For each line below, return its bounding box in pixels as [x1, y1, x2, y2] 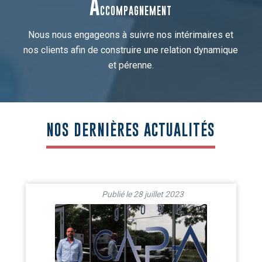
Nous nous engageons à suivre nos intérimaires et [28, 29, 234, 41]
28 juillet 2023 [133, 189, 184, 199]
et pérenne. [108, 60, 154, 71]
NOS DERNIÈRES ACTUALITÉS [46, 118, 216, 142]
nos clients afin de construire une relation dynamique [23, 44, 239, 56]
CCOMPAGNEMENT [100, 3, 173, 18]
